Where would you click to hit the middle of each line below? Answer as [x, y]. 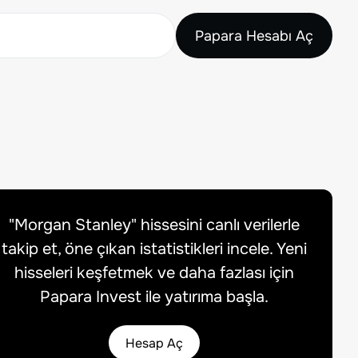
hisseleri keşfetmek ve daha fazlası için [154, 273]
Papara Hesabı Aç [254, 36]
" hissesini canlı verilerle [215, 225]
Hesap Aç [154, 343]
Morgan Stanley [72, 225]
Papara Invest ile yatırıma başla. [154, 297]
